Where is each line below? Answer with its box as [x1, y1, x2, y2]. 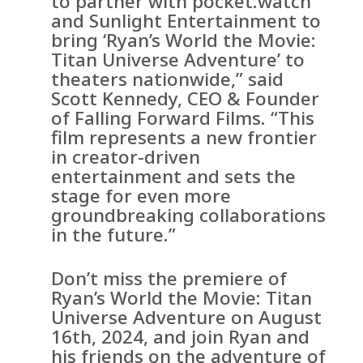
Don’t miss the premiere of [51, 266, 288, 292]
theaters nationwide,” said [51, 66, 284, 92]
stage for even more [51, 183, 232, 209]
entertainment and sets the [51, 164, 297, 190]
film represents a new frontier [51, 125, 318, 151]
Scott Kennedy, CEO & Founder [51, 86, 320, 112]
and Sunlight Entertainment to [51, 8, 322, 34]
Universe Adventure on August [51, 305, 322, 331]
